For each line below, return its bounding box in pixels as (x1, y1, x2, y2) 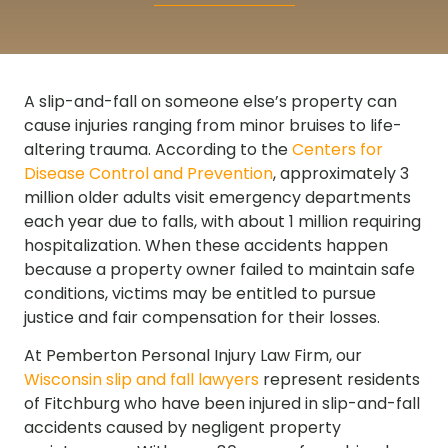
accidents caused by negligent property (24, 416, 341, 440)
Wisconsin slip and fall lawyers (24, 368, 259, 392)
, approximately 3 (273, 162, 409, 185)
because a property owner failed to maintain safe (24, 258, 415, 281)
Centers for (292, 138, 383, 161)
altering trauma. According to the (24, 138, 292, 161)
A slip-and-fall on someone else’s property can (24, 90, 397, 113)
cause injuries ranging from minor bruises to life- (24, 114, 402, 137)
